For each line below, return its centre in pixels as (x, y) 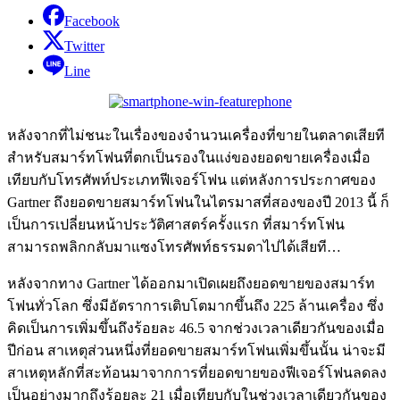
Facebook (92, 21)
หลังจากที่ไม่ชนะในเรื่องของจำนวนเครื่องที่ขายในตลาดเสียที (196, 135)
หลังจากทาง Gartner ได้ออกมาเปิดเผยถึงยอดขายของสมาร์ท (191, 283)
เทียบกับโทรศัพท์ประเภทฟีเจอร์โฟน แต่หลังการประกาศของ (192, 179)
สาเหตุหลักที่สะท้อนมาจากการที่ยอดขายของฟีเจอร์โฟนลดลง (197, 372)
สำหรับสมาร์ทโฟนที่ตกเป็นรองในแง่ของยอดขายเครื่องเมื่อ (189, 157)
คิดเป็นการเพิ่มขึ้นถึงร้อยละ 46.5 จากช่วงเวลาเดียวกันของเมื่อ (196, 328)
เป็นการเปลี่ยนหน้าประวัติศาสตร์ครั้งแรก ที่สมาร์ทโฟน (176, 224)
